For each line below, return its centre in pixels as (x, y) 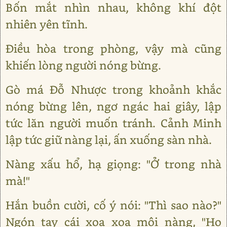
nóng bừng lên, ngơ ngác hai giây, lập (113, 106)
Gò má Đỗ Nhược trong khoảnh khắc (113, 89)
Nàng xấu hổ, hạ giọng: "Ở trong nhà (113, 164)
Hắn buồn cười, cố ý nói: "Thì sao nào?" (113, 205)
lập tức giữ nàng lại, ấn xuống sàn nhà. (109, 140)
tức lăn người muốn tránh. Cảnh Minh (113, 123)
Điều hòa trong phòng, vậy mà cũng (113, 48)
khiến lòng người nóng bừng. (83, 65)
